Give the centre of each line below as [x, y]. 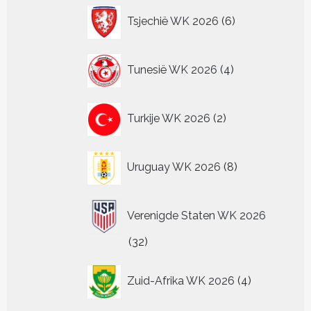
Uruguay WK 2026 [174, 167]
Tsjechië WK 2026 [173, 21]
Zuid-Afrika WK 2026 [181, 280]
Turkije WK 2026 [169, 118]
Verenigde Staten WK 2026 [196, 215]
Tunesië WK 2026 [172, 69]
